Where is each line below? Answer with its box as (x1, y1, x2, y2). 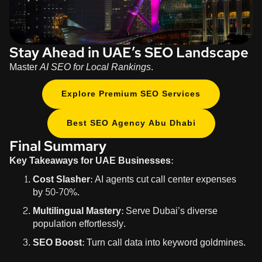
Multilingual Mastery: (33, 202, 123, 219)
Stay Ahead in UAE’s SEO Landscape (9, 43, 249, 61)
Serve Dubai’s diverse (123, 202, 218, 219)
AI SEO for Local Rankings (40, 58, 151, 75)
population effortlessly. (33, 215, 126, 232)
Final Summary (9, 136, 106, 155)
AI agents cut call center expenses (92, 170, 236, 188)
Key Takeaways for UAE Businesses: (9, 151, 173, 169)
